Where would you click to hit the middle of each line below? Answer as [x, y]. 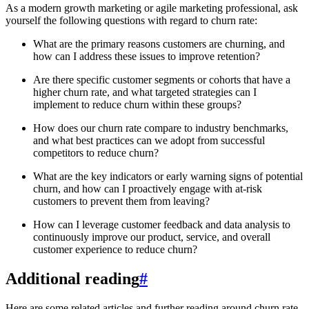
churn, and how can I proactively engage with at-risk [148, 189]
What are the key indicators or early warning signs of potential [168, 177]
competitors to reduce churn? [96, 153]
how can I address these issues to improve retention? [147, 57]
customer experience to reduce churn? [115, 250]
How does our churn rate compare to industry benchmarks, [161, 128]
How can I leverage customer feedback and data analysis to [162, 225]
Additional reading [72, 279]
